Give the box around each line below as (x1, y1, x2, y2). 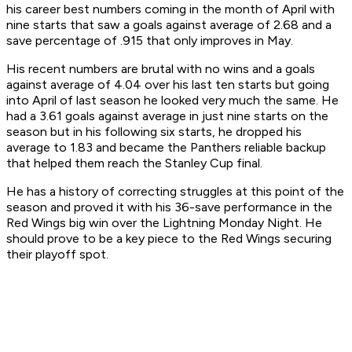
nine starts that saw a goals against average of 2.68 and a (6, 17, 332, 33)
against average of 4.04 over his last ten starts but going (6, 77, 329, 93)
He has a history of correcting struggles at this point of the (6, 184, 344, 200)
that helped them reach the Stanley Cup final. (6, 156, 266, 171)
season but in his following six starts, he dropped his (6, 124, 302, 140)
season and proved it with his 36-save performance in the (6, 200, 332, 215)
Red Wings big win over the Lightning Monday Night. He (6, 215, 322, 231)
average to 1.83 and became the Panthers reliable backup (6, 140, 326, 156)
